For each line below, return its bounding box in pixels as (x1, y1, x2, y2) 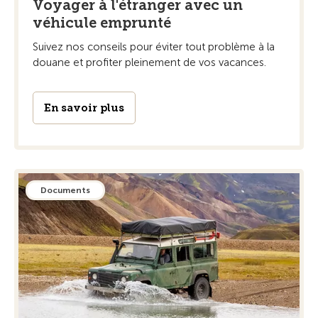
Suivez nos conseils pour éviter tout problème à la (33, 40, 275, 54)
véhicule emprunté (33, 14, 171, 32)
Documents (40, 185, 90, 196)
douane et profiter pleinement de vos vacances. (33, 56, 266, 70)
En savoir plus (44, 102, 124, 115)
